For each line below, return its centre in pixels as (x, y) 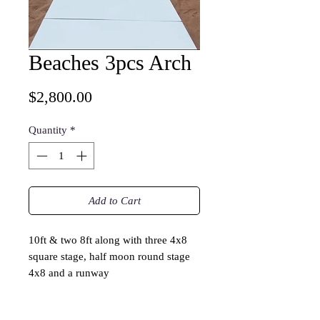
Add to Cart (114, 201)
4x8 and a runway (69, 273)
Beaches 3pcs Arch (110, 62)
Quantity (48, 130)
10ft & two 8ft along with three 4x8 (108, 240)
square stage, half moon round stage (109, 257)
